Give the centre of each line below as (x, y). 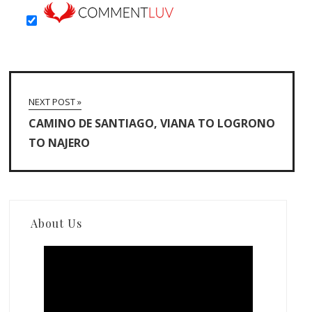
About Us (57, 224)
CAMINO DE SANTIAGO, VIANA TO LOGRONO (152, 124)
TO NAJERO (60, 143)
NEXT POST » (55, 102)
